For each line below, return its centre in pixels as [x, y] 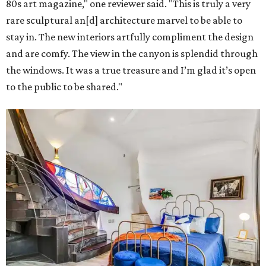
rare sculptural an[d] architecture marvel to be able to [124, 20]
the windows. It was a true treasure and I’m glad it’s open [131, 70]
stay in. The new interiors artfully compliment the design [130, 37]
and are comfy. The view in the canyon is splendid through [132, 54]
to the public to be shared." [64, 87]
